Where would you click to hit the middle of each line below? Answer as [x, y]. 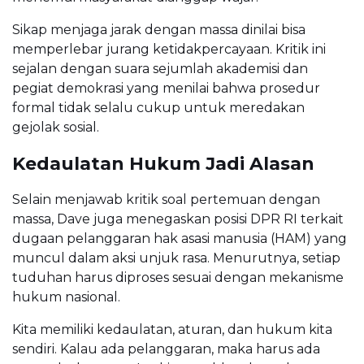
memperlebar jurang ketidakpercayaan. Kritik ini [169, 49]
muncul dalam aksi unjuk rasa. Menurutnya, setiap [176, 258]
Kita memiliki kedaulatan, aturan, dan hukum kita [172, 329]
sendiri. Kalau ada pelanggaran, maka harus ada [166, 349]
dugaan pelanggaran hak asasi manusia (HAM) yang [180, 238]
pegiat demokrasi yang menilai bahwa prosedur [166, 88]
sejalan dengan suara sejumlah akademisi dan [160, 68]
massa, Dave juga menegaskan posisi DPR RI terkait [178, 219]
